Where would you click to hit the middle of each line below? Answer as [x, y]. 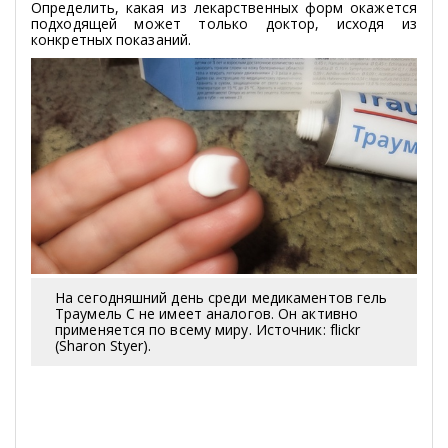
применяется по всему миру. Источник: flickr [208, 330]
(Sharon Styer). [103, 346]
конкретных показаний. [111, 39]
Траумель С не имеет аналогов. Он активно [206, 314]
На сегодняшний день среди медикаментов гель [221, 298]
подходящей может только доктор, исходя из [224, 23]
